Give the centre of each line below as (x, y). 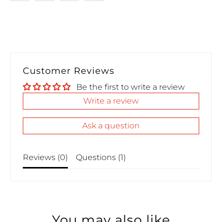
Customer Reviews (69, 71)
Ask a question (111, 125)
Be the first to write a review (131, 87)
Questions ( (98, 157)
